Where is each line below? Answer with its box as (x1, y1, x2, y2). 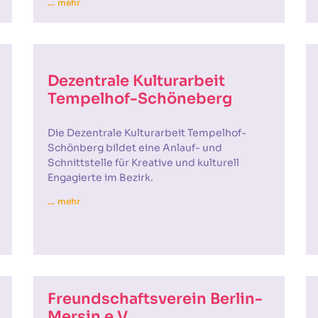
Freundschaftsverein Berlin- (48, 290, 263, 308)
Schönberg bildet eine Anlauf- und (48, 141, 223, 154)
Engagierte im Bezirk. (48, 171, 154, 184)
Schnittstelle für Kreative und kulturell (48, 156, 240, 169)
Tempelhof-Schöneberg (48, 89, 233, 108)
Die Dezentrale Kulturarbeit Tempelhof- (48, 126, 247, 139)
